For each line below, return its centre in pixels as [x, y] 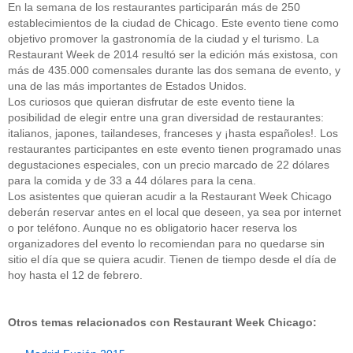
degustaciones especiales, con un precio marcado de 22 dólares [169, 164]
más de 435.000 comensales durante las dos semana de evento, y [174, 70]
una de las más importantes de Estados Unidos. [127, 85]
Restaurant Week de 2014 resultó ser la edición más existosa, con [173, 54]
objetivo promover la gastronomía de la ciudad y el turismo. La [163, 38]
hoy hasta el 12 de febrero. [75, 275]
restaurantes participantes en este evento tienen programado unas [175, 149]
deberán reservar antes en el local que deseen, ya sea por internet [175, 212]
